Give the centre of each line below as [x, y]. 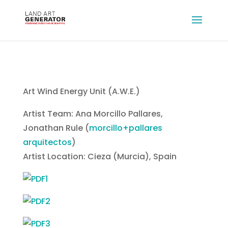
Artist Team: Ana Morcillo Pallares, [93, 114]
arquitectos [47, 142]
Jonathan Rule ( [56, 128]
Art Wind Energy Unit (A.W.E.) [81, 91]
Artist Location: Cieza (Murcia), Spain [99, 156]
